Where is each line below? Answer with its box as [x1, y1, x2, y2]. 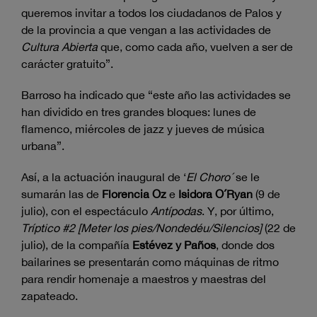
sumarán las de [21, 187, 102, 200]
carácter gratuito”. [21, 57, 113, 70]
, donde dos [216, 238, 275, 251]
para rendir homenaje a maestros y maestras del [21, 272, 266, 285]
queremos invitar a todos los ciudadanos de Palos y [21, 6, 282, 19]
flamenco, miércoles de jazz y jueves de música [21, 122, 265, 135]
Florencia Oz [102, 187, 166, 200]
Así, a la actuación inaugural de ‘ [21, 170, 186, 183]
